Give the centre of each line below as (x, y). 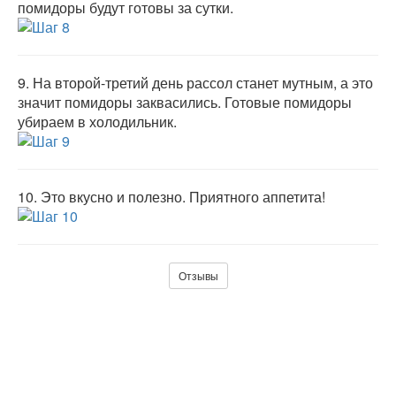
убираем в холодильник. (97, 122)
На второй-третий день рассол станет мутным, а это (203, 83)
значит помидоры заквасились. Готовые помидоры (185, 102)
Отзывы (198, 275)
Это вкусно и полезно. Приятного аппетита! (183, 197)
